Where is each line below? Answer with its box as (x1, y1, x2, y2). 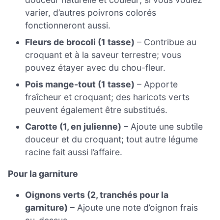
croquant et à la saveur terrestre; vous (25, 50, 182, 60)
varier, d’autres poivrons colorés (25, 7, 157, 18)
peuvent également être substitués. (25, 105, 168, 115)
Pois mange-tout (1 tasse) (25, 79, 135, 90)
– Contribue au (135, 37, 197, 48)
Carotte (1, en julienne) (25, 121, 122, 132)
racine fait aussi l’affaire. (25, 147, 123, 158)
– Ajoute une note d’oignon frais (68, 202, 198, 213)
